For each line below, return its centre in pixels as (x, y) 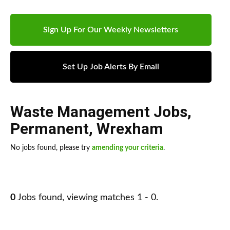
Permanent (50, 129)
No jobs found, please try (51, 148)
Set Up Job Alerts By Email (111, 67)
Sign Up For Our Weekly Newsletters (111, 30)
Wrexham (130, 129)
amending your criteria (128, 148)
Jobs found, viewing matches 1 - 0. (87, 198)
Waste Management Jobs (99, 112)
